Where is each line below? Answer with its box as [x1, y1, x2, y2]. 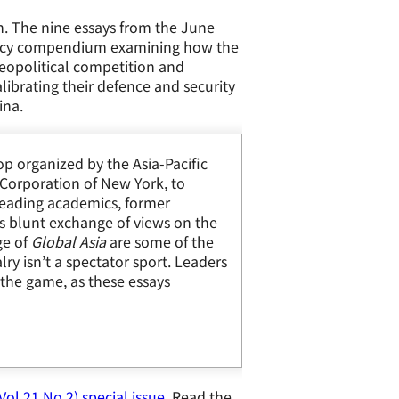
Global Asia [30, 231, 106, 252]
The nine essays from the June [11, 16, 215, 37]
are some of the [105, 231, 214, 252]
